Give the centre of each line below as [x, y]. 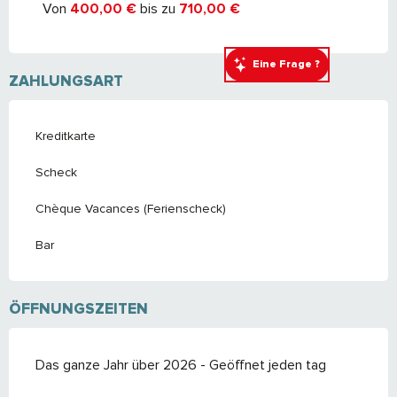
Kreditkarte [66, 136]
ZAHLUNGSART [66, 82]
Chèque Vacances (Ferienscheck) [131, 209]
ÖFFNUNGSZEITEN [78, 309]
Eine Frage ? [286, 64]
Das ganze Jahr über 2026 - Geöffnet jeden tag [181, 366]
